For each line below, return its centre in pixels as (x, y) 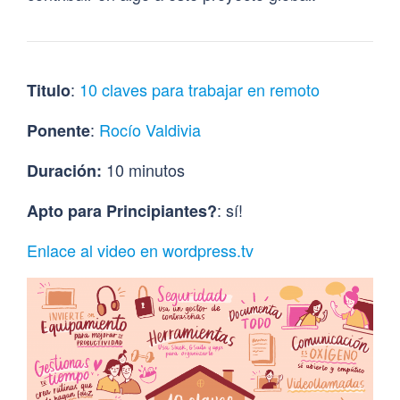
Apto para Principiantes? (122, 210)
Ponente (58, 130)
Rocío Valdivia (150, 129)
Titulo (49, 90)
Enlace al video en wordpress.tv (140, 250)
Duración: (64, 170)
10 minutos (143, 169)
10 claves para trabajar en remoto (200, 89)
